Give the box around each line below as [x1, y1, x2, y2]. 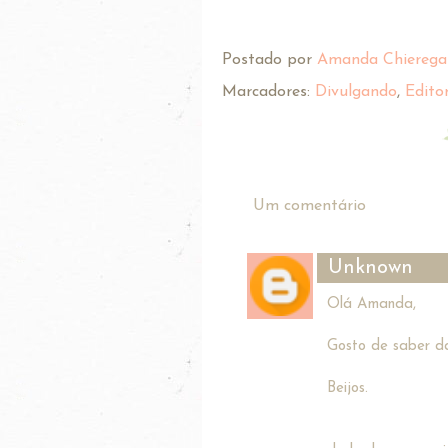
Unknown [328, 257, 413, 278]
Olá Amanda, [327, 296, 416, 312]
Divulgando [315, 83, 397, 100]
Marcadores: [222, 83, 315, 100]
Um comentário [253, 197, 366, 214]
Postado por [222, 52, 317, 69]
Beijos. [327, 380, 368, 396]
